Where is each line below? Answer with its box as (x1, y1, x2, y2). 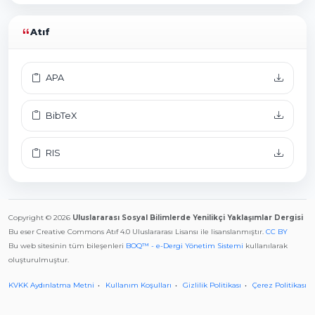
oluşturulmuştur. (8, 255, 69, 264)
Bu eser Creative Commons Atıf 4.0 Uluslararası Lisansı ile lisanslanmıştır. (8, 226, 266, 236)
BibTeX (43, 110, 77, 121)
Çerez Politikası (252, 280, 307, 290)
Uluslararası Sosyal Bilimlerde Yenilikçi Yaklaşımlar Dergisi (72, 212, 303, 222)
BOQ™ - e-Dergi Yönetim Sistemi (126, 240, 243, 250)
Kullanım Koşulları (105, 280, 172, 290)
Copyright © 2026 (8, 212, 72, 222)
